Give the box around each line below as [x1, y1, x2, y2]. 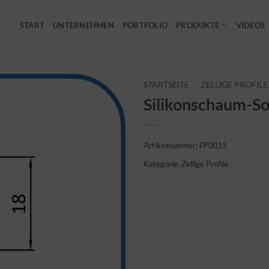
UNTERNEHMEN [53, 20, 114, 30]
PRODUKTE [176, 20, 220, 30]
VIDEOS [235, 20, 265, 30]
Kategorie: [144, 159, 181, 169]
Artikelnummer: [144, 140, 199, 150]
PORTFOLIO [122, 20, 168, 30]
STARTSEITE [144, 80, 189, 89]
